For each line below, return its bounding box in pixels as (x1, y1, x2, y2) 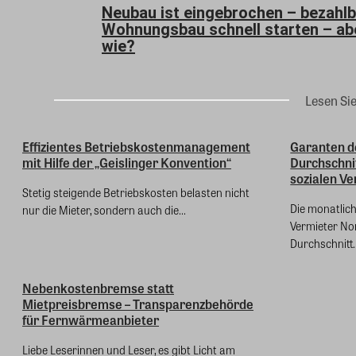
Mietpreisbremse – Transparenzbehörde (22, 295, 253, 314)
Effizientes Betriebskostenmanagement (22, 137, 250, 157)
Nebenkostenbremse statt (22, 279, 174, 298)
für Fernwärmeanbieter (22, 311, 159, 330)
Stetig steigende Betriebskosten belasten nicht (22, 184, 250, 201)
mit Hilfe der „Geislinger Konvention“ (22, 153, 231, 172)
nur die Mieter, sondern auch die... (22, 202, 186, 219)
